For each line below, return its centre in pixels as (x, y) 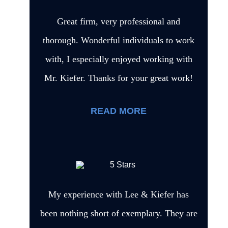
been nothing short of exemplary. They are (119, 213)
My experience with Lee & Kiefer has (119, 194)
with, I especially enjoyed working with (119, 59)
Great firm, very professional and (119, 21)
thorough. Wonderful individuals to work (119, 40)
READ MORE (119, 111)
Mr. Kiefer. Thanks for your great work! (119, 78)
